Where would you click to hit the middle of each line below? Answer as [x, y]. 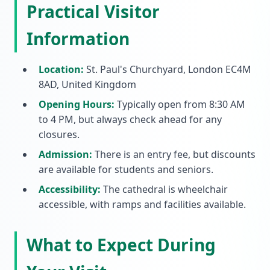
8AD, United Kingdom [87, 84]
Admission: [65, 154]
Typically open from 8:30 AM [180, 104]
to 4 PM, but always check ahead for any [130, 119]
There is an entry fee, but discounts [174, 154]
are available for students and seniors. [126, 169]
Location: [61, 69]
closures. [59, 134]
